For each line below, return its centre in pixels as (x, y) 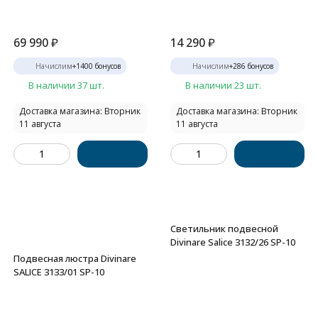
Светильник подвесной (224, 229)
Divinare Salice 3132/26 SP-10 (233, 242)
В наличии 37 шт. (66, 85)
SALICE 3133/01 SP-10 (59, 272)
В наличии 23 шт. (223, 85)
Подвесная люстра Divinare (75, 258)
